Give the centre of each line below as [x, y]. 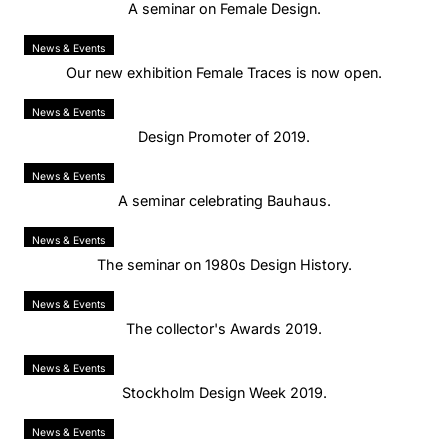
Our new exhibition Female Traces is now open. [224, 72]
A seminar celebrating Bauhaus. [224, 200]
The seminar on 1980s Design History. [224, 264]
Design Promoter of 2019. [224, 136]
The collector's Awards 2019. [224, 328]
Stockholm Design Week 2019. [224, 392]
